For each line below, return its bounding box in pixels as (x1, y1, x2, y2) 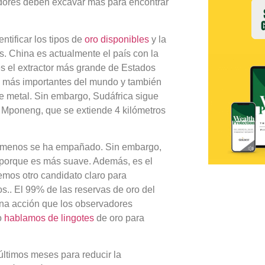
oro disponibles (85, 34, 149, 44)
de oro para (94, 213, 144, 224)
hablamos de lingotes (4, 213, 94, 224)
